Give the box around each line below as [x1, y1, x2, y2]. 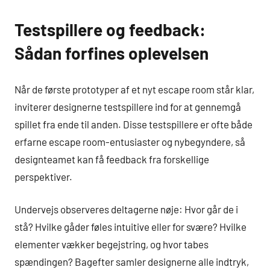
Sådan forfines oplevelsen [14, 43, 209, 64]
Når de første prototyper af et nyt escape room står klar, [14, 83, 254, 95]
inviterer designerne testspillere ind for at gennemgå [14, 100, 241, 113]
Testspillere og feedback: [14, 19, 206, 40]
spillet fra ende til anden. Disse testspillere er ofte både [14, 118, 253, 130]
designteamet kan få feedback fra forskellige [14, 152, 209, 165]
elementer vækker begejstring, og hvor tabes [14, 238, 209, 251]
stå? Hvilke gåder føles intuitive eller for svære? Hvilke [14, 221, 246, 233]
